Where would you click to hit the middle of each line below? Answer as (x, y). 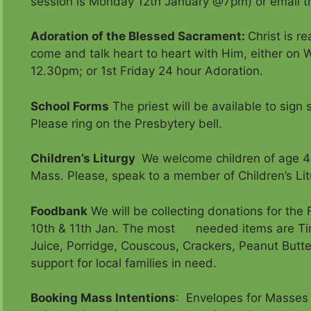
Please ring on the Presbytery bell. (126, 123)
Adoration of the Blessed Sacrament (136, 36)
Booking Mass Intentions (103, 298)
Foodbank (59, 211)
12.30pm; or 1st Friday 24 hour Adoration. (147, 71)
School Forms (70, 106)
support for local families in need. (124, 263)
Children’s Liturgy (83, 159)
